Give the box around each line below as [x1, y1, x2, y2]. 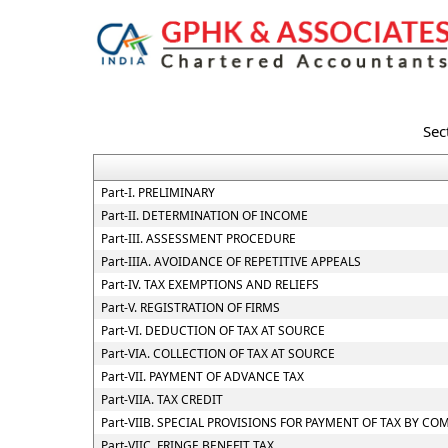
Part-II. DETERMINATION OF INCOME [101, 207, 308, 224]
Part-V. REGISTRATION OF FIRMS [101, 299, 280, 316]
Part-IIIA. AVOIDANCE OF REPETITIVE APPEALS [101, 253, 361, 270]
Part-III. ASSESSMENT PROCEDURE [101, 230, 296, 247]
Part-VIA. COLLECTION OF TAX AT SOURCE [101, 345, 335, 362]
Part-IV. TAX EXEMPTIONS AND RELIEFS [101, 276, 319, 293]
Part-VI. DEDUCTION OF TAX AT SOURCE [101, 322, 325, 339]
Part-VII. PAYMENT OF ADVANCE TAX [101, 368, 304, 385]
